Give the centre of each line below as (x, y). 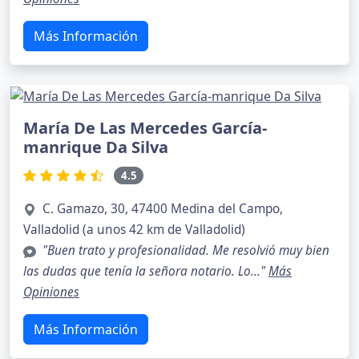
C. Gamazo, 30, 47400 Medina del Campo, (163, 209)
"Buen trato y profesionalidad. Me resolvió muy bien (186, 251)
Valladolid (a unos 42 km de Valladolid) (134, 230)
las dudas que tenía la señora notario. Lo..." (146, 272)
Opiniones (51, 292)
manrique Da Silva (96, 147)
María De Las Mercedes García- (145, 127)
